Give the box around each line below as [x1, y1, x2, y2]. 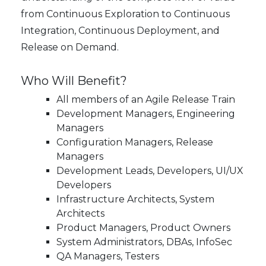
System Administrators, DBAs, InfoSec [56, 236, 232, 248]
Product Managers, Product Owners [56, 222, 230, 234]
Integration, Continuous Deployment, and [21, 25, 220, 37]
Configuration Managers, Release [56, 137, 213, 148]
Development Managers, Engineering [56, 108, 235, 120]
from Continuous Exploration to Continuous [21, 8, 230, 20]
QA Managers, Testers [56, 251, 159, 262]
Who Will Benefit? [21, 74, 127, 88]
